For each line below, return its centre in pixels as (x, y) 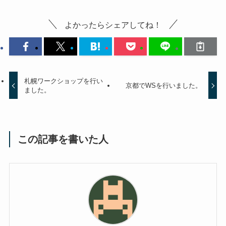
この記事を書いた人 (63, 139)
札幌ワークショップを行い (64, 81)
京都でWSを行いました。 (163, 85)
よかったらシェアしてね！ (113, 24)
